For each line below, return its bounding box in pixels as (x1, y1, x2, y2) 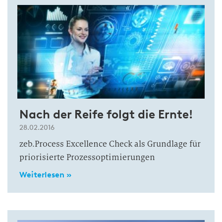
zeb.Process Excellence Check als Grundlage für (19, 139, 201, 149)
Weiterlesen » (19, 170, 71, 179)
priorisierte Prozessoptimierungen (19, 152, 155, 163)
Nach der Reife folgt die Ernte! (19, 107, 193, 121)
